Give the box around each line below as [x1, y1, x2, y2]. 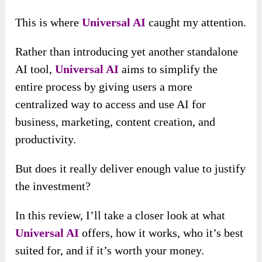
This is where [15, 16, 82, 29]
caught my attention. [146, 16, 247, 29]
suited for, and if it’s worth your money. [15, 244, 205, 257]
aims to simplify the [119, 63, 218, 76]
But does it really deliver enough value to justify [15, 162, 246, 175]
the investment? [15, 180, 91, 193]
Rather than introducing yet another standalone [15, 45, 239, 58]
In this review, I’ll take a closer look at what [15, 209, 226, 222]
